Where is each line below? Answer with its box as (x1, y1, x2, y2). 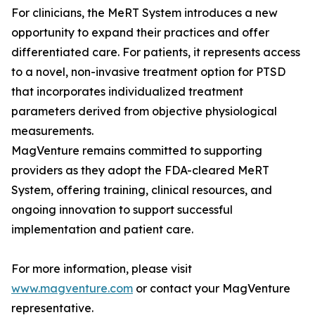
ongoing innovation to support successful (11, 202, 233, 217)
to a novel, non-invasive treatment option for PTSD (11, 65, 285, 79)
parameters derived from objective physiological (11, 104, 277, 118)
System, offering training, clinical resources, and (11, 183, 272, 197)
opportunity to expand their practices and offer (11, 25, 269, 39)
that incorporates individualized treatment (11, 84, 243, 98)
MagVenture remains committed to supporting (11, 143, 262, 157)
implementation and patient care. (11, 222, 193, 236)
